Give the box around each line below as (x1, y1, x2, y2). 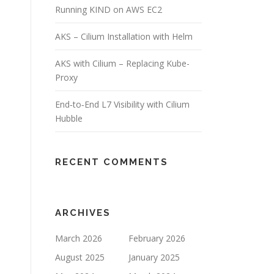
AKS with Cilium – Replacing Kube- (55, 57, 190, 69)
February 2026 (128, 232, 185, 244)
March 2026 (55, 232, 102, 244)
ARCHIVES (55, 207, 111, 218)
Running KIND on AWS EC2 (55, 3, 162, 15)
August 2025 (55, 251, 105, 263)
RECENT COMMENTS (55, 156, 168, 168)
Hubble (55, 112, 83, 124)
